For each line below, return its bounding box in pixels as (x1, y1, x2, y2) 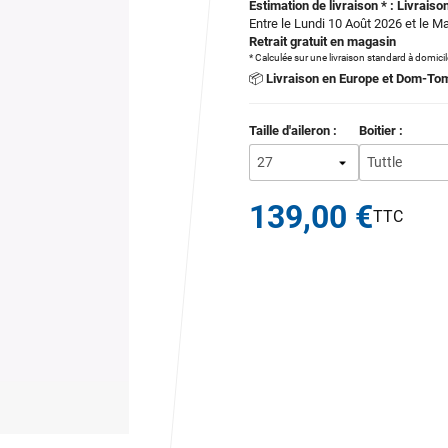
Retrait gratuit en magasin (249, 34, 396, 49)
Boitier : (359, 122, 403, 138)
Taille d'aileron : (249, 122, 337, 138)
